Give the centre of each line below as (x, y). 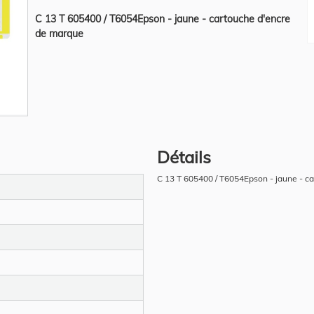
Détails (184, 157)
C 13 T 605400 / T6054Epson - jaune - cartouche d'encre (163, 19)
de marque (60, 34)
